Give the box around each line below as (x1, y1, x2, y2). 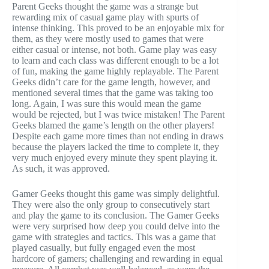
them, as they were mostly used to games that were (12, 34, 204, 44)
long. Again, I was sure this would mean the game (12, 98, 201, 109)
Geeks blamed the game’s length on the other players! (12, 120, 214, 131)
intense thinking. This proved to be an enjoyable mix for (12, 23, 224, 34)
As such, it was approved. (12, 163, 110, 174)
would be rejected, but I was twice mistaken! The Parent (12, 109, 225, 120)
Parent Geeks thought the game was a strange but (12, 1, 198, 12)
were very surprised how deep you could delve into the (12, 221, 220, 232)
